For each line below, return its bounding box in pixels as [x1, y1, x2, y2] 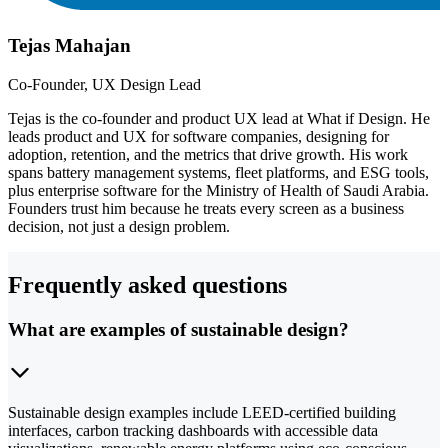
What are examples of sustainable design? [8, 318, 349, 340]
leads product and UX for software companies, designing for [8, 128, 389, 146]
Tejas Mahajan [8, 35, 131, 57]
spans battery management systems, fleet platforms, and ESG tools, [8, 164, 429, 182]
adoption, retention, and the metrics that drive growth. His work [8, 146, 408, 164]
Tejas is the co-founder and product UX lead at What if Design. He [8, 110, 430, 128]
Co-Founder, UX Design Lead [8, 76, 201, 94]
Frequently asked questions [8, 272, 287, 299]
